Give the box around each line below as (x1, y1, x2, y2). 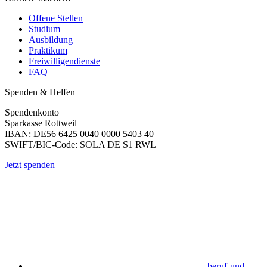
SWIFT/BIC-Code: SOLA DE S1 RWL (5, 139, 156, 150)
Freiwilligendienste (29, 55, 100, 66)
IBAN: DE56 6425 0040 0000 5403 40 (5, 128, 154, 139)
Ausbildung (29, 34, 73, 45)
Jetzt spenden (5, 159, 55, 170)
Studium (29, 23, 60, 34)
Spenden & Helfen (5, 86, 75, 97)
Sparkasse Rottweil (5, 117, 77, 128)
